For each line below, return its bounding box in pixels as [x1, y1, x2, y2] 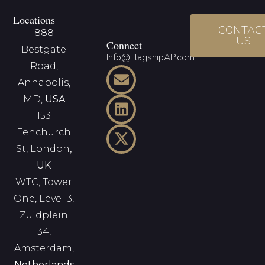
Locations [13, 12, 56, 27]
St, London [16, 143, 70, 155]
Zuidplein [20, 209, 69, 221]
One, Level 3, [14, 193, 75, 205]
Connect [106, 37, 143, 52]
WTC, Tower [15, 176, 73, 188]
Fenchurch [17, 127, 72, 138]
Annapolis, [17, 77, 70, 89]
